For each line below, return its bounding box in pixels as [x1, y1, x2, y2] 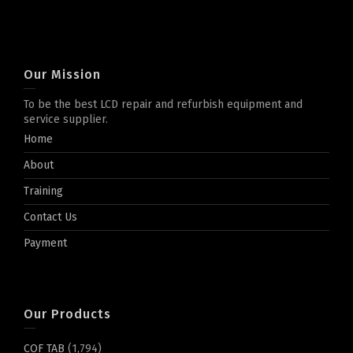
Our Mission [24, 66, 101, 82]
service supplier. [24, 112, 108, 126]
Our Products [24, 306, 111, 321]
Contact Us [24, 210, 77, 224]
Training [24, 184, 63, 198]
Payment [24, 236, 67, 250]
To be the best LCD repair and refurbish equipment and [24, 97, 303, 111]
